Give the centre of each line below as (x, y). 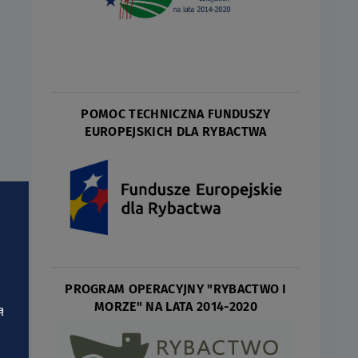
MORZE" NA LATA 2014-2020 (176, 306)
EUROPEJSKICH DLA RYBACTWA (176, 132)
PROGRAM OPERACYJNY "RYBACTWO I (176, 288)
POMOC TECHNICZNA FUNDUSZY (176, 114)
